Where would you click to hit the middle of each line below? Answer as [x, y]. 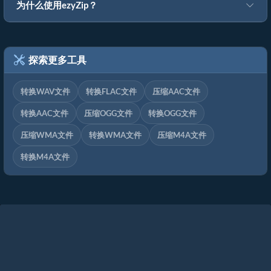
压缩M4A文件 [182, 135]
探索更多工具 [56, 60]
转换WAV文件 [45, 92]
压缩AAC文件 [176, 92]
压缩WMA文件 [47, 135]
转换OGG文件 [172, 113]
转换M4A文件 [45, 157]
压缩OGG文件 [108, 113]
